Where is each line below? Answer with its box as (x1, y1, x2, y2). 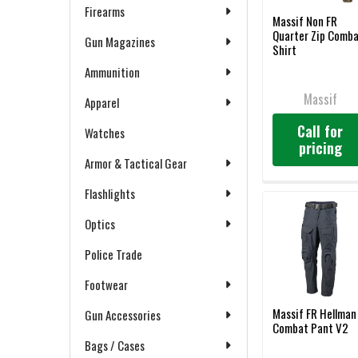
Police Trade (85, 245, 142, 263)
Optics (85, 215, 115, 233)
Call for (297, 121, 344, 142)
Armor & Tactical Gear (85, 154, 187, 172)
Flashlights (85, 185, 135, 202)
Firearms (85, 2, 125, 20)
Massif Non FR (272, 12, 338, 30)
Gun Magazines (85, 33, 155, 50)
